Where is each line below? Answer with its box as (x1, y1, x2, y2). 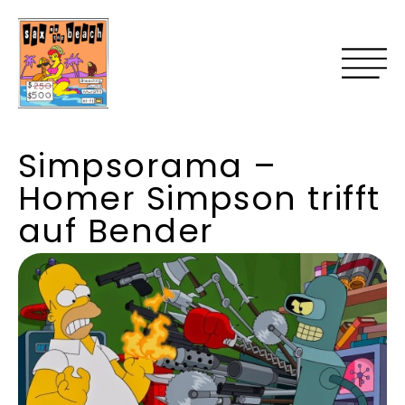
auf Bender (18, 208, 214, 254)
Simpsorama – (18, 143, 278, 189)
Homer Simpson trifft (18, 175, 381, 221)
